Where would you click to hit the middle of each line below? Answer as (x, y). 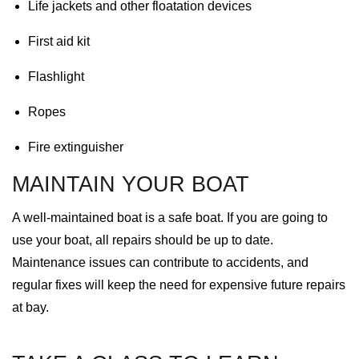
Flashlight (56, 77)
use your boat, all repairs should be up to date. (143, 240)
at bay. (30, 307)
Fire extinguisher (76, 147)
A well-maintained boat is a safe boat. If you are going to (170, 218)
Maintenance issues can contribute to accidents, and (160, 262)
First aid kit (59, 41)
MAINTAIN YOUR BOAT (131, 184)
